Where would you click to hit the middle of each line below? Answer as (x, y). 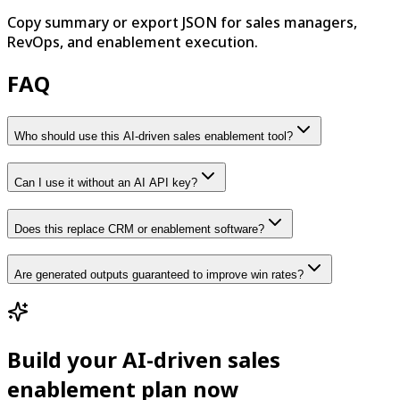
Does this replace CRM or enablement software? (139, 229)
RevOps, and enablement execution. (133, 42)
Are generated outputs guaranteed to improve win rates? (159, 275)
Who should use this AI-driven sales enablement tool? (154, 137)
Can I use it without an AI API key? (106, 183)
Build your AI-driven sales (144, 360)
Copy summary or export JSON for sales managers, (182, 22)
